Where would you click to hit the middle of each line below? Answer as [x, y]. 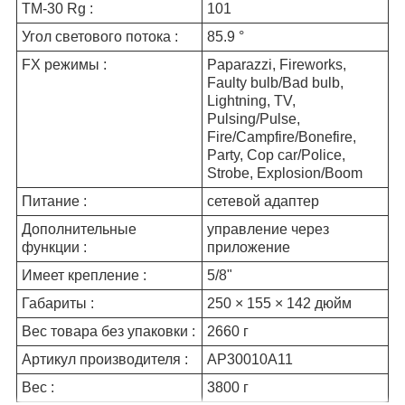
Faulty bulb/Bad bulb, [275, 82]
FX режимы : [64, 64]
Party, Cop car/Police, [276, 155]
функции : [54, 247]
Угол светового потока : [100, 36]
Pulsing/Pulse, [254, 118]
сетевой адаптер [263, 201]
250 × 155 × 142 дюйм [279, 303]
